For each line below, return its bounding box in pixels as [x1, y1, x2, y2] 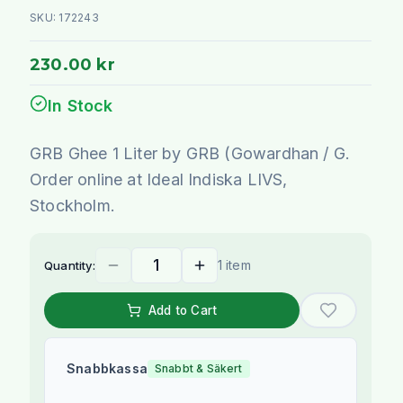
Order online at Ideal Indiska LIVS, [30, 169, 288, 189]
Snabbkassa [67, 360, 148, 376]
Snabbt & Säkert [154, 361, 243, 375]
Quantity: [44, 257, 95, 273]
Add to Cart [148, 302, 218, 318]
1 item [217, 256, 251, 273]
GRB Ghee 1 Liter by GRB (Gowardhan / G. [30, 143, 351, 163]
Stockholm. [30, 195, 115, 215]
